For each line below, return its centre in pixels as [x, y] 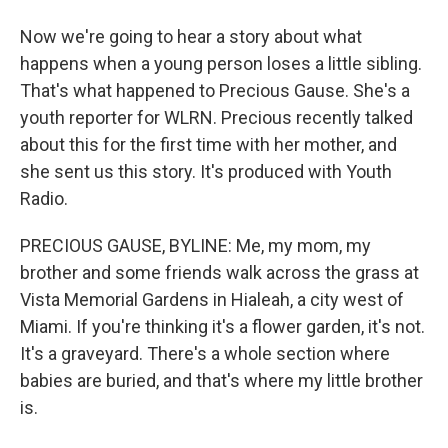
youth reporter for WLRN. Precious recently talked [216, 117]
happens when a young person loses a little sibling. [221, 63]
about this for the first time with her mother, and [208, 144]
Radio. [44, 198]
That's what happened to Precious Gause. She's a [215, 90]
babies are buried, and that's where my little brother [221, 380]
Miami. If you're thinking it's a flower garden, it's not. [222, 326]
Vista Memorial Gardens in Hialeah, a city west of [212, 299]
